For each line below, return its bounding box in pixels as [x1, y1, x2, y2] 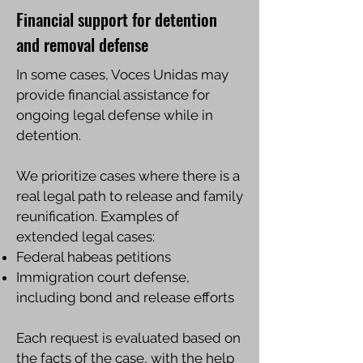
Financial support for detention [16, 6, 217, 32]
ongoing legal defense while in [16, 107, 213, 123]
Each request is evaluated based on [16, 330, 241, 346]
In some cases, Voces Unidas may [16, 66, 228, 83]
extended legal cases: [16, 228, 155, 245]
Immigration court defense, [16, 269, 190, 285]
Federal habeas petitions [16, 249, 171, 265]
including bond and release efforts [16, 289, 234, 305]
